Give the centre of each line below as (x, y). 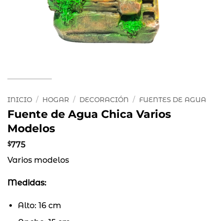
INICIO (20, 100)
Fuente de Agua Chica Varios (89, 114)
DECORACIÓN (104, 100)
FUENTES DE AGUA (173, 100)
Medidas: (28, 183)
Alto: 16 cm (39, 205)
